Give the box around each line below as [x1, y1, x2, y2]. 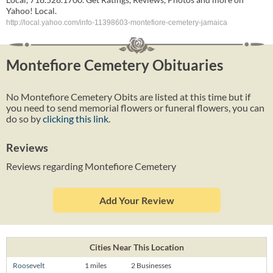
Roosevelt [13, 260, 44, 270]
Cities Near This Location [89, 241, 184, 252]
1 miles [85, 260, 107, 270]
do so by [6, 112, 43, 124]
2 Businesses [131, 260, 171, 270]
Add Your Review [99, 194, 174, 206]
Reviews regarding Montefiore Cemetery [6, 160, 176, 172]
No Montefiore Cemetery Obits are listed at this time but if [6, 90, 250, 102]
